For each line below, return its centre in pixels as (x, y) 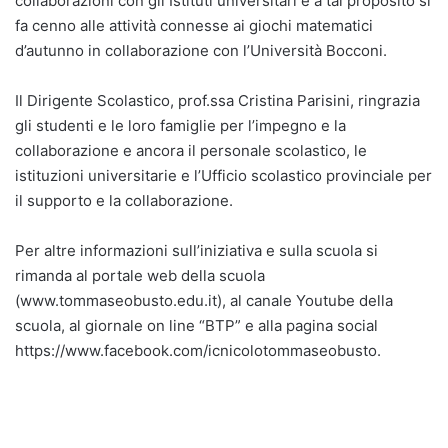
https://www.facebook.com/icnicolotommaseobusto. (198, 350)
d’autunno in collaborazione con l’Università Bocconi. (201, 50)
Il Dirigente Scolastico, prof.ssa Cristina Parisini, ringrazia (217, 100)
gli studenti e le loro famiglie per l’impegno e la (180, 125)
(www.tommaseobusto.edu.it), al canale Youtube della (204, 300)
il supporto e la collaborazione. (124, 200)
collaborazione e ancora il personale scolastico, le (191, 150)
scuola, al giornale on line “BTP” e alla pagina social (196, 325)
